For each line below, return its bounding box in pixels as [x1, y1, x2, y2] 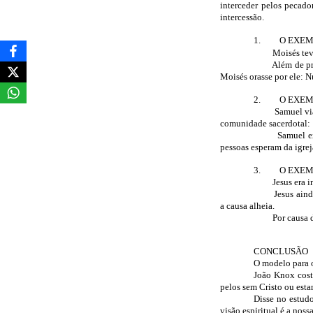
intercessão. [220, 12, 265, 22]
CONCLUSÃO [253, 246, 308, 256]
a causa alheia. [220, 201, 275, 211]
